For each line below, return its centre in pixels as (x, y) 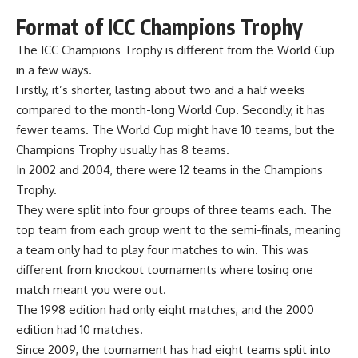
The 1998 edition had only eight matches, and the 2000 (165, 309)
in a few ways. (54, 70)
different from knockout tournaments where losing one (165, 269)
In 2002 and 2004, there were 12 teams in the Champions (169, 169)
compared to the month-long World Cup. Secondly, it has (171, 109)
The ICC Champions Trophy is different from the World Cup (175, 50)
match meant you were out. (91, 289)
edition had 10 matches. (80, 329)
